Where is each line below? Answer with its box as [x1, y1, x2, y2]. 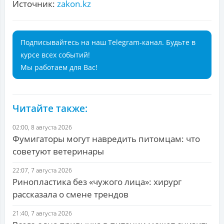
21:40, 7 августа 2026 [12, 209, 72, 218]
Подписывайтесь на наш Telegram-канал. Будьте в [20, 37, 195, 47]
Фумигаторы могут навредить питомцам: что [12, 133, 200, 145]
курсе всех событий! [20, 50, 90, 60]
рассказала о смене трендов [12, 188, 128, 200]
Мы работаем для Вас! [20, 62, 97, 72]
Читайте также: [12, 102, 87, 115]
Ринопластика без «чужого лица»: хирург [12, 176, 181, 188]
